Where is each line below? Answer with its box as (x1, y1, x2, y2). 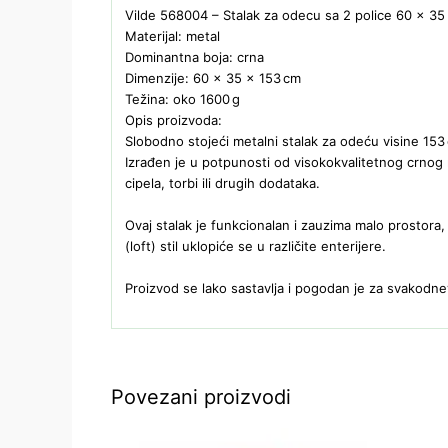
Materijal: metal (125, 28, 220, 44)
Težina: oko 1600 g (125, 91, 240, 107)
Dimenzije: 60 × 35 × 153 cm (125, 70, 301, 86)
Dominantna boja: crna (125, 49, 264, 65)
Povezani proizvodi (111, 385, 291, 409)
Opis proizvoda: (125, 112, 222, 128)
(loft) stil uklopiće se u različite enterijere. (125, 237, 386, 254)
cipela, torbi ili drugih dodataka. (125, 175, 320, 191)
